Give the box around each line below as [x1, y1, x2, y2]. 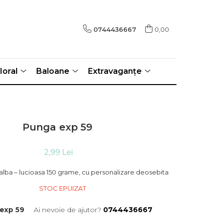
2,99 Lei [44, 148, 73, 157]
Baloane [36, 66, 69, 76]
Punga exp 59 [22, 121, 92, 133]
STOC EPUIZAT [37, 184, 86, 192]
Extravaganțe [88, 66, 142, 76]
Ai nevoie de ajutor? [33, 205, 101, 214]
